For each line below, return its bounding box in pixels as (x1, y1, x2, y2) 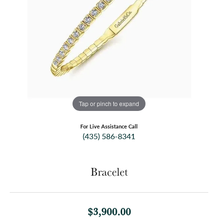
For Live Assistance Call (80, 123, 138, 130)
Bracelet (90, 164, 128, 180)
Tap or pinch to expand (79, 99, 139, 108)
